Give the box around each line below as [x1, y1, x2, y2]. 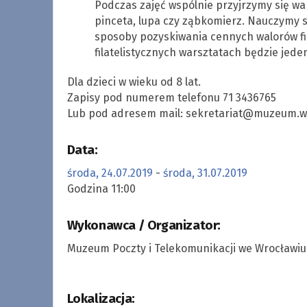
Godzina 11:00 [66, 182, 136, 195]
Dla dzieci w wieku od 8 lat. [66, 75, 201, 88]
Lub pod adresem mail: [66, 106, 186, 120]
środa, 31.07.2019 [162, 166, 247, 180]
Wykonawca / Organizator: [66, 217, 221, 233]
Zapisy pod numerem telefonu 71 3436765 [66, 90, 276, 104]
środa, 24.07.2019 [66, 166, 153, 180]
